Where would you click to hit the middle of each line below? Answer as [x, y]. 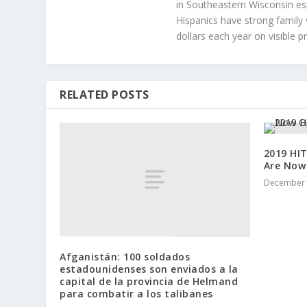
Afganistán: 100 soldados [125, 256]
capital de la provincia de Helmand [149, 281]
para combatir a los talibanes [136, 293]
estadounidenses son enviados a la [149, 269]
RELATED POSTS [105, 95]
